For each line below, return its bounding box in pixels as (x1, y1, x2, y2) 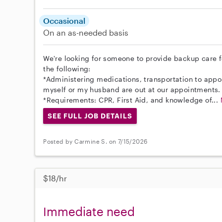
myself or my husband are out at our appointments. (43, 85, 221, 94)
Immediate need (43, 204, 135, 219)
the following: (43, 64, 91, 73)
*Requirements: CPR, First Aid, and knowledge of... (43, 95, 221, 104)
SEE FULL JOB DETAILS (48, 111, 132, 120)
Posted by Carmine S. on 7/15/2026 (43, 138, 148, 145)
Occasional (43, 15, 86, 25)
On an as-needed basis (43, 27, 129, 37)
